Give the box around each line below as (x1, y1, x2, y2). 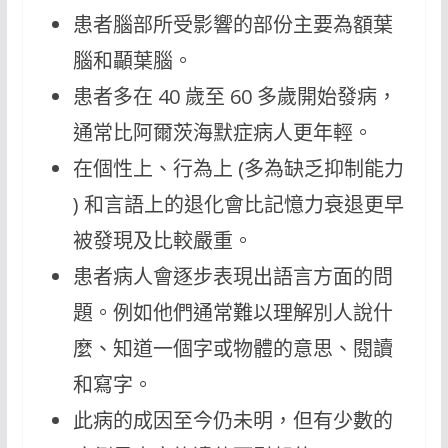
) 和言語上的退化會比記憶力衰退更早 (72, 191, 404, 219)
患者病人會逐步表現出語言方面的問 (72, 263, 393, 291)
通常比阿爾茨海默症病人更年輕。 (72, 119, 373, 147)
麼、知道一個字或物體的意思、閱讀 (72, 335, 393, 363)
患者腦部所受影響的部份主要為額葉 (72, 11, 393, 39)
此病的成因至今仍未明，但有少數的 (72, 407, 393, 435)
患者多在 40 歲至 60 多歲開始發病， (72, 83, 397, 111)
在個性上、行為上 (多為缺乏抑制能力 (72, 155, 404, 183)
